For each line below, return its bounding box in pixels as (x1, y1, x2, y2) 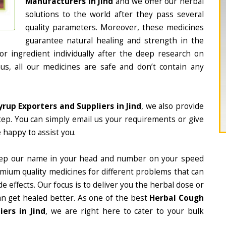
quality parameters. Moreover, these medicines (25, 22, 204, 33)
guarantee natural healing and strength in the (25, 35, 204, 46)
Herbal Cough (149, 193, 204, 203)
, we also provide (141, 101, 204, 111)
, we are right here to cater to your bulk (45, 206, 204, 216)
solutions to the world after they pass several (25, 9, 204, 20)
